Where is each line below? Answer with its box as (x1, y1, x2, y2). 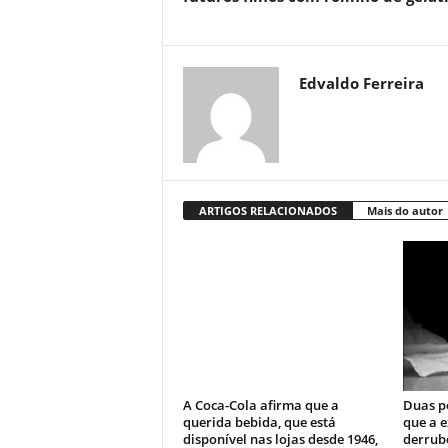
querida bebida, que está (182, 413, 336, 432)
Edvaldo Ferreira (298, 73, 424, 94)
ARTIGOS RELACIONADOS (198, 203, 337, 219)
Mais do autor (366, 203, 443, 219)
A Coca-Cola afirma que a (182, 396, 339, 415)
